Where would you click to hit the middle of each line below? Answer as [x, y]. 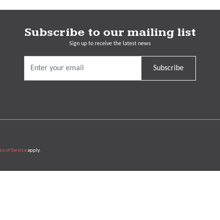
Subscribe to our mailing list [110, 32]
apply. [34, 151]
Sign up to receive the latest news [110, 43]
